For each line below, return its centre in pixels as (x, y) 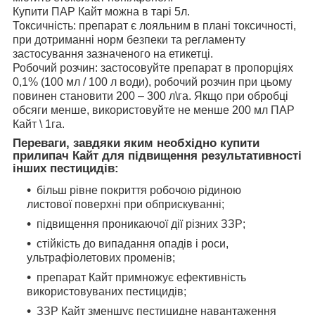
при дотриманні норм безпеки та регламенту (129, 40)
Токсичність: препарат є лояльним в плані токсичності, (154, 26)
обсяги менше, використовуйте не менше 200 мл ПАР (154, 110)
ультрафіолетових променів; (101, 257)
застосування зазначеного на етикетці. (113, 54)
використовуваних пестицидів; (107, 291)
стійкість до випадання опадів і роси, (133, 243)
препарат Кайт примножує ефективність (141, 277)
